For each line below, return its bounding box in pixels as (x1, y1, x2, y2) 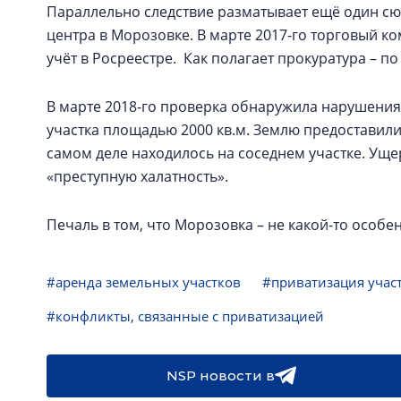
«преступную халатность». (47, 166, 228, 186)
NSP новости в (166, 367, 275, 384)
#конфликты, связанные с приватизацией (47, 307, 324, 325)
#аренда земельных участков (47, 273, 241, 291)
